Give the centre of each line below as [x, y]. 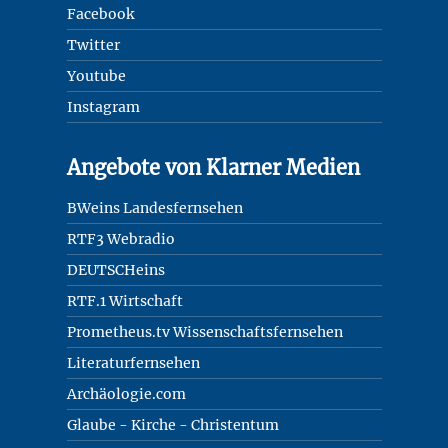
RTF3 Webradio [120, 238]
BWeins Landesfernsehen [154, 207]
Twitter [93, 44]
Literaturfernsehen [133, 362]
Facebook [100, 13]
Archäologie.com [126, 393]
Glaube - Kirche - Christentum [172, 424]
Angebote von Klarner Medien [213, 167]
